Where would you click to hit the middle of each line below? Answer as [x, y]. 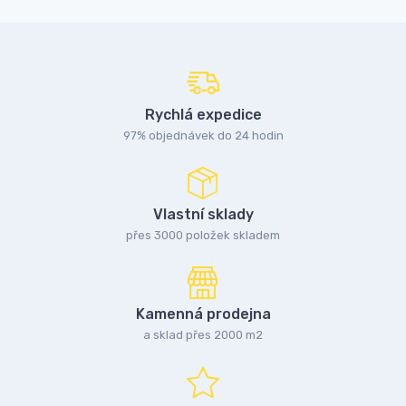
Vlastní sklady [203, 214]
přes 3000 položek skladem [203, 235]
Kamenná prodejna [203, 314]
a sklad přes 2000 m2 [203, 334]
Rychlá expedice [203, 114]
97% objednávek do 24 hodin [203, 135]
